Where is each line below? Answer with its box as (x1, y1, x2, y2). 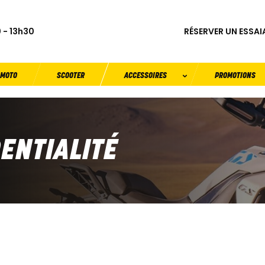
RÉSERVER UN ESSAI (184, 25, 262, 37)
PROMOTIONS (214, 72, 256, 80)
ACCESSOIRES (124, 72, 167, 80)
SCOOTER (56, 72, 85, 80)
